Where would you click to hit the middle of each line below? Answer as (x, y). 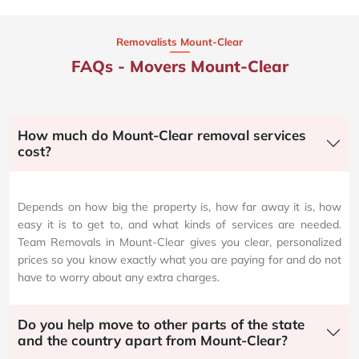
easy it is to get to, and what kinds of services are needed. (179, 225)
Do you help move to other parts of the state (161, 325)
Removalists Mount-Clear (179, 42)
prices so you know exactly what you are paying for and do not (179, 260)
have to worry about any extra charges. (119, 278)
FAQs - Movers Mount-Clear (179, 67)
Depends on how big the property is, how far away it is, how (179, 207)
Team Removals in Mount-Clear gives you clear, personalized (179, 242)
